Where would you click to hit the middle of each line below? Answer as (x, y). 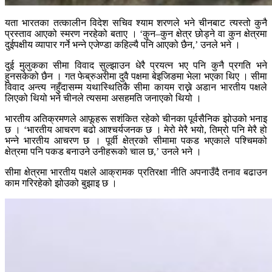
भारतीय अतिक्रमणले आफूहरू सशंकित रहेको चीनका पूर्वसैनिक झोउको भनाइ (136, 119)
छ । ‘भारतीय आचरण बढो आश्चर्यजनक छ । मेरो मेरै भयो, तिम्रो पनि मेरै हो (136, 130)
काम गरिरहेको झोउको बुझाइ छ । (61, 183)
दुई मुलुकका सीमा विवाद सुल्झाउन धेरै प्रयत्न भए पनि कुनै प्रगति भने (136, 66)
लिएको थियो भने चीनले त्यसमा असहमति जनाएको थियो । (103, 98)
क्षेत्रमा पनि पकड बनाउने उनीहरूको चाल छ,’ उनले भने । (103, 152)
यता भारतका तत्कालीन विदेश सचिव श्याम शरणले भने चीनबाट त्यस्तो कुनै (136, 23)
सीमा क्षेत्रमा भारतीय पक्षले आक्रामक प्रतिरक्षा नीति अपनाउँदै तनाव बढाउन (136, 172)
